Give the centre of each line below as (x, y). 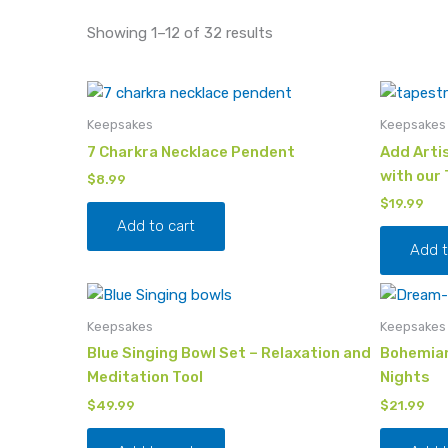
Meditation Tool (145, 377)
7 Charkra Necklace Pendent (191, 151)
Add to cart (156, 226)
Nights (404, 377)
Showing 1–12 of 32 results (180, 32)
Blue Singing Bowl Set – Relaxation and (229, 353)
